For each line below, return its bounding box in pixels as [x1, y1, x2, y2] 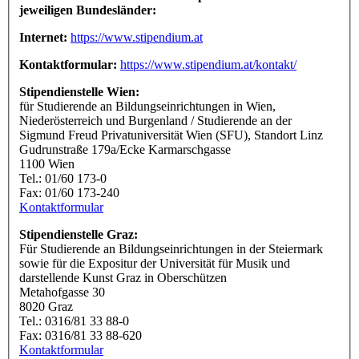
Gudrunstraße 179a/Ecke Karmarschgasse [19, 142, 231, 156]
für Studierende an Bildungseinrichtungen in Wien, [19, 99, 276, 113]
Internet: [19, 30, 67, 44]
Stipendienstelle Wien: [19, 84, 139, 99]
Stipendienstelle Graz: [19, 227, 138, 241]
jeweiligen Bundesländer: [19, 2, 156, 17]
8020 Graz [19, 299, 73, 313]
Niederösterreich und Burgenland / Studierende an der [19, 113, 292, 127]
